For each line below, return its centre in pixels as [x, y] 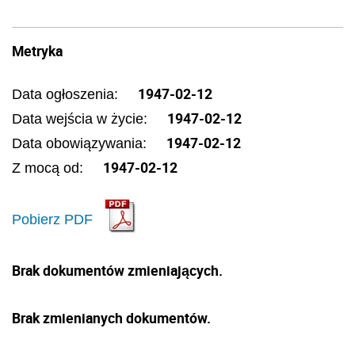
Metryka [37, 51]
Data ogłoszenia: [67, 94]
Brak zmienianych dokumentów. [111, 318]
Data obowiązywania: [81, 143]
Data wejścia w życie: [82, 119]
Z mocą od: [50, 168]
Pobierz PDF [52, 219]
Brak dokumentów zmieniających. [117, 270]
